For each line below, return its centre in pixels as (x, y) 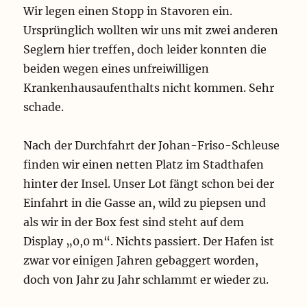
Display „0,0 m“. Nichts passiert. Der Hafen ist (149, 242)
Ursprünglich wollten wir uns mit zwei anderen (151, 30)
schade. (44, 107)
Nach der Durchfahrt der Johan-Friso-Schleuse (152, 146)
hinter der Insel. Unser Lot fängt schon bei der (149, 184)
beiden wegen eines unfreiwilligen (116, 69)
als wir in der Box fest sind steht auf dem (134, 222)
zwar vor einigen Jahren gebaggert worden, (141, 261)
